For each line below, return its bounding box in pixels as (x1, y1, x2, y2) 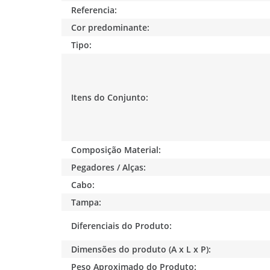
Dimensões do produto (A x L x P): (71, 243, 212, 255)
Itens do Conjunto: (71, 91, 149, 103)
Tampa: (71, 196, 102, 208)
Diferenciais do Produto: (71, 219, 172, 231)
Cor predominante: (71, 21, 150, 33)
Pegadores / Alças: (71, 161, 146, 173)
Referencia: (71, 4, 118, 16)
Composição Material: (71, 143, 162, 155)
